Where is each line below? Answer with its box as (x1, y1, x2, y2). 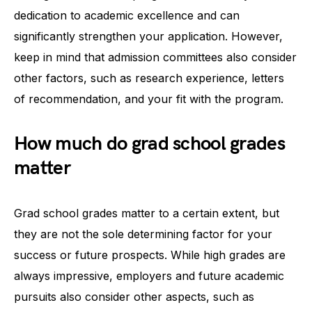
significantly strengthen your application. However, (14, 29, 283, 43)
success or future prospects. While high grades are (14, 247, 286, 262)
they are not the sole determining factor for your (14, 226, 272, 241)
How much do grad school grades (14, 132, 285, 155)
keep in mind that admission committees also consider (14, 49, 297, 64)
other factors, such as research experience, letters (14, 70, 284, 85)
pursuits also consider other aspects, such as (14, 289, 254, 304)
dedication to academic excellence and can (14, 8, 240, 22)
